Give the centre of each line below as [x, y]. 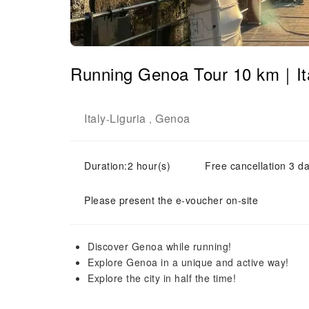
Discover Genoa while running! [160, 246]
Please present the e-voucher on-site [171, 200]
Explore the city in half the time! [162, 278]
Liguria [128, 118]
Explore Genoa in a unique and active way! [188, 262]
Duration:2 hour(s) [127, 166]
